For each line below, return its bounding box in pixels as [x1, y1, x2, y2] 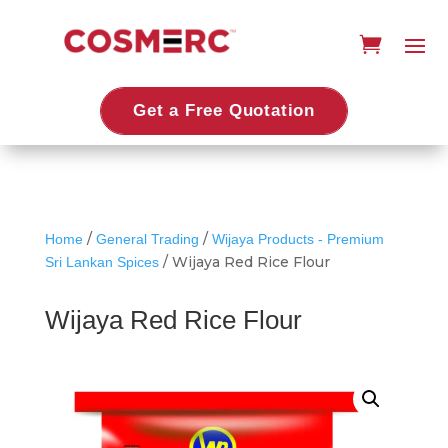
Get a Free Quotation [132, 100, 315, 120]
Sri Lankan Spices [44, 253, 159, 270]
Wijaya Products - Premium [211, 230, 384, 247]
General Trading [95, 230, 199, 247]
